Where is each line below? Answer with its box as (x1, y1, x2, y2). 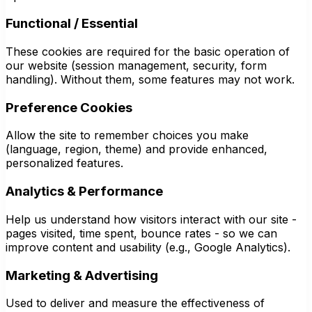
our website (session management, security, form (6, 58, 267, 72)
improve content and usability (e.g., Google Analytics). (6, 240, 290, 254)
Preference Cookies (6, 99, 132, 116)
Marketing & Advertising (6, 267, 158, 283)
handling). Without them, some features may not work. (6, 72, 295, 86)
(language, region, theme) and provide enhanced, (6, 142, 267, 157)
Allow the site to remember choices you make (6, 128, 249, 143)
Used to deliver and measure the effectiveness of (6, 296, 265, 311)
